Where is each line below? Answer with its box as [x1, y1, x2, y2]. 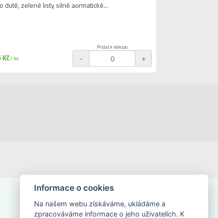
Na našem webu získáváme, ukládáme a [34, 200, 165, 208]
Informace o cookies [34, 183, 114, 193]
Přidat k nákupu [97, 44, 128, 50]
